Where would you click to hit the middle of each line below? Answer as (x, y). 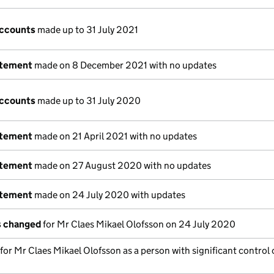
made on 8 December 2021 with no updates (124, 65)
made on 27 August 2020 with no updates (122, 165)
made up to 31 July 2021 (87, 30)
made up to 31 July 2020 (88, 101)
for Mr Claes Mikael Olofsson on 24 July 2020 (138, 224)
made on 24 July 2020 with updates (109, 195)
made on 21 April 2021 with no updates (115, 136)
